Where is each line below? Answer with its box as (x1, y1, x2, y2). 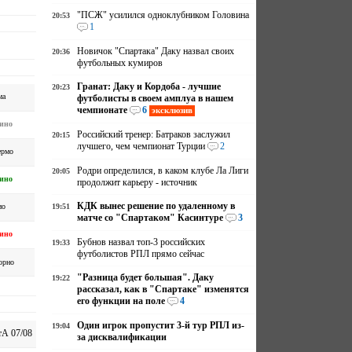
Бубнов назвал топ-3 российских (77, 236, 206, 247)
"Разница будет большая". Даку (77, 272, 214, 283)
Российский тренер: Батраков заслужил (77, 129, 231, 140)
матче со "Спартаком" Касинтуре (77, 212, 224, 223)
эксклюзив (152, 105, 193, 115)
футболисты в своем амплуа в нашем (77, 93, 234, 104)
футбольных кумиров (77, 57, 163, 68)
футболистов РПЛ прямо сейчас (77, 248, 205, 259)
